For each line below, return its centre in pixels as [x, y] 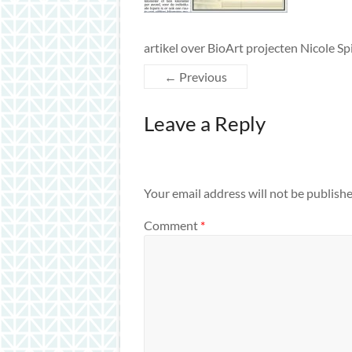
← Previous [196, 77]
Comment [172, 225]
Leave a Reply [205, 124]
